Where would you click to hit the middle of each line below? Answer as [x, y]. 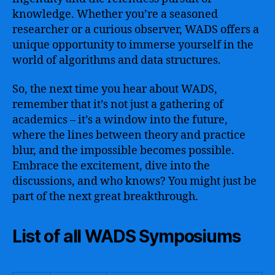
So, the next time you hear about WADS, [115, 89]
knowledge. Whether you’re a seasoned [115, 14]
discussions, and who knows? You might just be [134, 181]
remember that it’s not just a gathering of [118, 105]
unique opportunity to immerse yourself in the [133, 45]
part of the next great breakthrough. [105, 197]
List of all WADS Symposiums [126, 236]
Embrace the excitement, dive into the [111, 166]
